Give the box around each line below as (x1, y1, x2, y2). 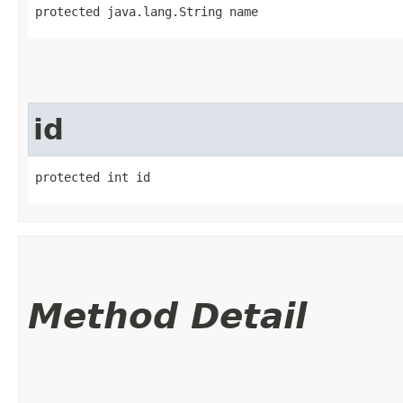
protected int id (35, 169, 150, 184)
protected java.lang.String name (35, 4, 258, 19)
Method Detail (28, 295, 307, 336)
